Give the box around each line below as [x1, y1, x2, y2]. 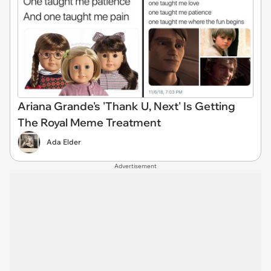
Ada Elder [47, 137, 81, 147]
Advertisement [114, 162, 157, 171]
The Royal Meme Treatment [18, 116, 161, 130]
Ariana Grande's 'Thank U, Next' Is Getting [18, 99, 235, 114]
